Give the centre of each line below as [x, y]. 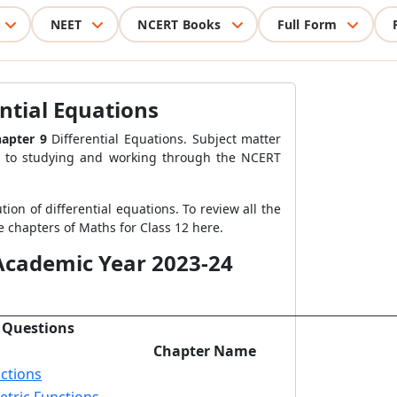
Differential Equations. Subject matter [164, 139]
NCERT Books [179, 24]
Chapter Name [205, 351]
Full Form [307, 24]
